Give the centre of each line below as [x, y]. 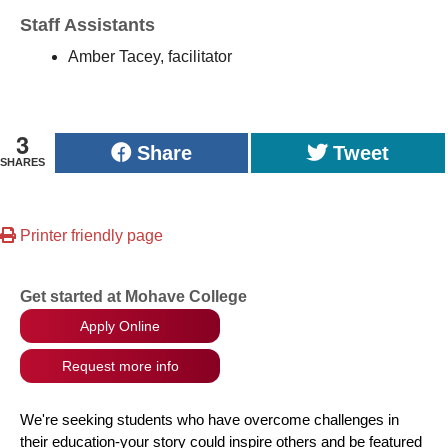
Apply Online [120, 326]
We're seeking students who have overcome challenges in [209, 419]
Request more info [120, 366]
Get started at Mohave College [133, 296]
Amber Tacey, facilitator [152, 56]
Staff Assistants [90, 25]
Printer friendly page [89, 235]
